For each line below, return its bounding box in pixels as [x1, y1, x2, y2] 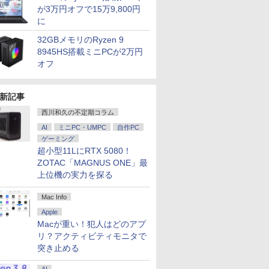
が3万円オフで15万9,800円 [37, 4, 141, 14]
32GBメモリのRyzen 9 [37, 35, 124, 44]
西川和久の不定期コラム [41, 109, 114, 116]
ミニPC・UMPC [58, 124, 106, 131]
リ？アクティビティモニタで [37, 231, 147, 241]
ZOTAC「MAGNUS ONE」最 [37, 158, 148, 168]
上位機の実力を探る [37, 170, 113, 180]
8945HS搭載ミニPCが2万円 [37, 47, 143, 56]
